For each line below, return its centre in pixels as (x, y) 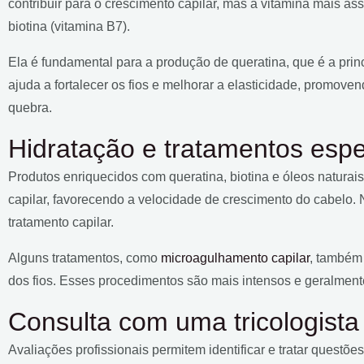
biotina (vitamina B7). (71, 26)
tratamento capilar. (61, 222)
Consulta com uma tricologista (184, 321)
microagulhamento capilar (235, 258)
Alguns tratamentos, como (84, 258)
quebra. (30, 107)
